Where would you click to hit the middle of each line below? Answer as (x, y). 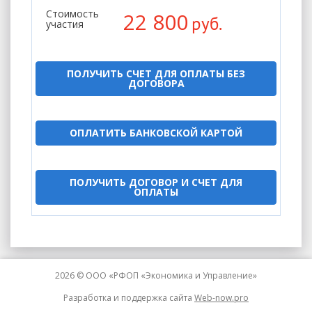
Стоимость (72, 14)
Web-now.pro (221, 297)
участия (65, 24)
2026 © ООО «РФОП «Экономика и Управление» (156, 275)
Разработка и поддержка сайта (129, 297)
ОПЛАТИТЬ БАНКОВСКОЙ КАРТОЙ (156, 132)
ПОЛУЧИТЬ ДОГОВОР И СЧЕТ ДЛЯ (156, 182)
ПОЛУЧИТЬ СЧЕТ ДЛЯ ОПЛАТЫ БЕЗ (156, 73)
